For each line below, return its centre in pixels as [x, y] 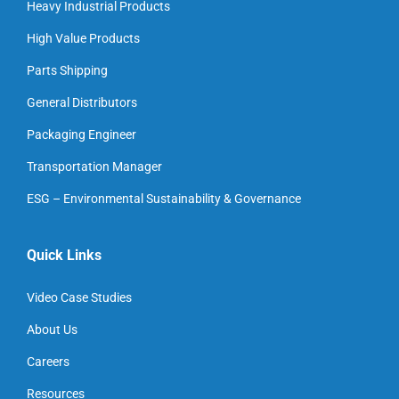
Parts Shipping [67, 70]
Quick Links [64, 255]
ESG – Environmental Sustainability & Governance [164, 198]
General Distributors [82, 102]
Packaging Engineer [81, 134]
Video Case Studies [79, 297]
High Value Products [83, 38]
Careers [48, 361]
